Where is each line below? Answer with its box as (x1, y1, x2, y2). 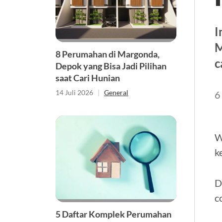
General (104, 88, 128, 97)
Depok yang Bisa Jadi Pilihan (55, 60, 166, 71)
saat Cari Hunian (55, 72, 120, 83)
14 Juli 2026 (55, 88, 93, 97)
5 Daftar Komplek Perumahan (55, 209, 171, 220)
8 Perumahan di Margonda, (55, 48, 160, 59)
